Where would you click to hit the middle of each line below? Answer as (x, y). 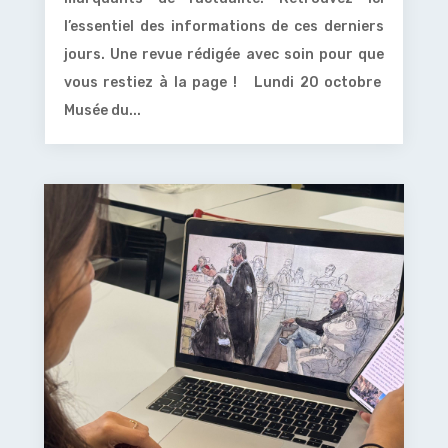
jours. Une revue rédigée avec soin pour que (224, 55)
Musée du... (102, 111)
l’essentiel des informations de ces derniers (224, 27)
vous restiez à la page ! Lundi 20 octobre (224, 83)
